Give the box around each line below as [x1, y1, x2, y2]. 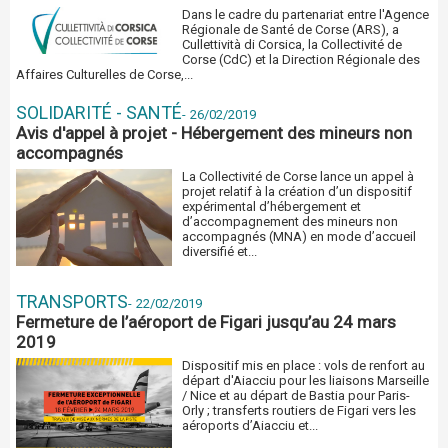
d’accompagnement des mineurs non [182, 213, 399, 229]
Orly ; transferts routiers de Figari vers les [182, 402, 417, 418]
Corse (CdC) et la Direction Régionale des [182, 51, 421, 67]
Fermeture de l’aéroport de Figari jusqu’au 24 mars [16, 311, 396, 332]
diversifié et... [182, 243, 258, 259]
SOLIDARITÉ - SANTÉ [16, 101, 182, 123]
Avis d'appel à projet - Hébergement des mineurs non [16, 122, 412, 143]
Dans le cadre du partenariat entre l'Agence [182, 6, 430, 22]
